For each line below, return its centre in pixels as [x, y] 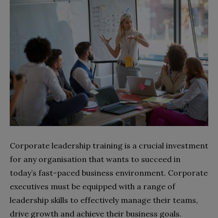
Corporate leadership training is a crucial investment [109, 145]
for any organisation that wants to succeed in [95, 159]
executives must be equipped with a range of [92, 186]
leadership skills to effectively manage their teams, [104, 200]
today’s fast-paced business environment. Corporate [109, 173]
